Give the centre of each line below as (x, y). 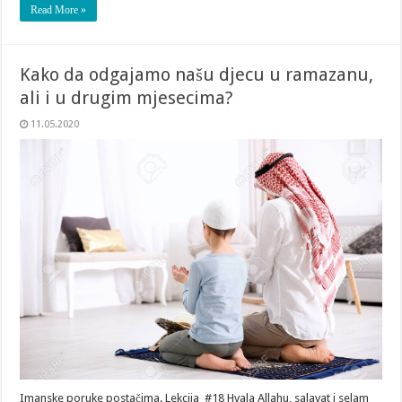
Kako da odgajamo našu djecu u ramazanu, (197, 74)
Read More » (59, 9)
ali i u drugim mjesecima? (127, 97)
